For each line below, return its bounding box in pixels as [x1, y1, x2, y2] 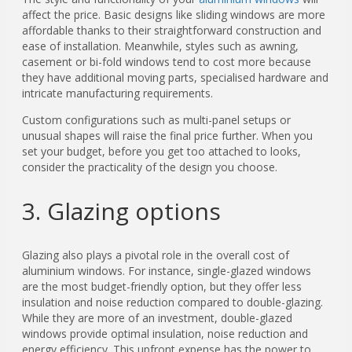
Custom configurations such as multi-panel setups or [22, 112, 291, 127]
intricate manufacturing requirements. [22, 86, 213, 101]
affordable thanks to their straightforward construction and [22, 23, 321, 38]
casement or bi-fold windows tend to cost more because [22, 54, 311, 69]
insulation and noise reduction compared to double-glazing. [22, 294, 323, 310]
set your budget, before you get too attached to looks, [22, 144, 301, 159]
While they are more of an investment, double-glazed [22, 310, 292, 325]
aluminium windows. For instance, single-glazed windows [22, 262, 311, 278]
